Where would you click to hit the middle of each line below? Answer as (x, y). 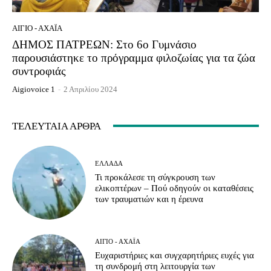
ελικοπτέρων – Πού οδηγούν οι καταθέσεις (175, 188)
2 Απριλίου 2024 (90, 89)
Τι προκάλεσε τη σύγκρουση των (155, 178)
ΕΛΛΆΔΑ (109, 164)
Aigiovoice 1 (34, 89)
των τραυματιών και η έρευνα (149, 199)
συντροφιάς (39, 71)
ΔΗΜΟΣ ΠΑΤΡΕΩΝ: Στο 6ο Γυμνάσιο (106, 44)
